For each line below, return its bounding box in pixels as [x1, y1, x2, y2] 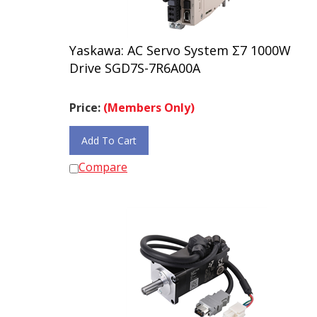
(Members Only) [103, 93, 195, 109]
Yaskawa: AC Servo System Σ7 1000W [69, 35, 291, 52]
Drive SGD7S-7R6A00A [69, 53, 200, 70]
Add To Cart [81, 127, 137, 141]
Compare [79, 153, 127, 168]
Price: [69, 93, 103, 109]
